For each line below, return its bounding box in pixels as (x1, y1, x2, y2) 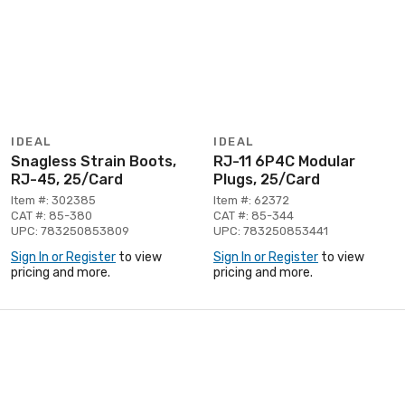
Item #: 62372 (213, 193, 289, 207)
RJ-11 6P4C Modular (213, 152, 355, 170)
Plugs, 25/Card (213, 170, 320, 188)
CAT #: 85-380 (11, 208, 92, 222)
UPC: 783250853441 (213, 223, 328, 238)
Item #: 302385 (11, 193, 96, 207)
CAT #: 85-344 (213, 208, 294, 222)
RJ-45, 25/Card (11, 170, 123, 188)
